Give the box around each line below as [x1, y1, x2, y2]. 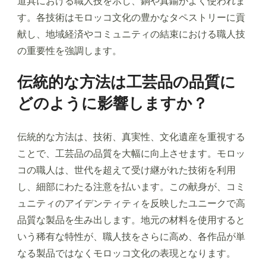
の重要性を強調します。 [17, 44, 122, 58]
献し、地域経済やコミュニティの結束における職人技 [17, 27, 245, 42]
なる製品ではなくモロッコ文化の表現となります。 [17, 246, 236, 261]
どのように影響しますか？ [17, 93, 208, 115]
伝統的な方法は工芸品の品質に [17, 71, 236, 93]
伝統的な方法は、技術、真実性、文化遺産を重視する [17, 130, 245, 144]
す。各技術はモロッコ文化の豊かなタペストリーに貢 [17, 11, 245, 25]
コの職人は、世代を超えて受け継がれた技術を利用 [17, 163, 236, 178]
